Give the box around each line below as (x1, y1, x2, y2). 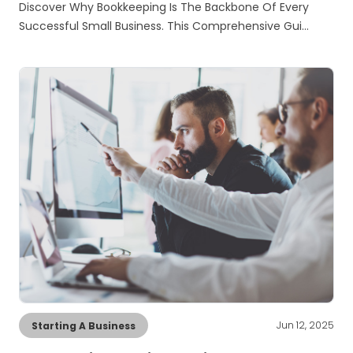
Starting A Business (32, 319, 136, 333)
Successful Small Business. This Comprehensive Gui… (19, 18, 309, 35)
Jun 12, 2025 (277, 318, 334, 333)
